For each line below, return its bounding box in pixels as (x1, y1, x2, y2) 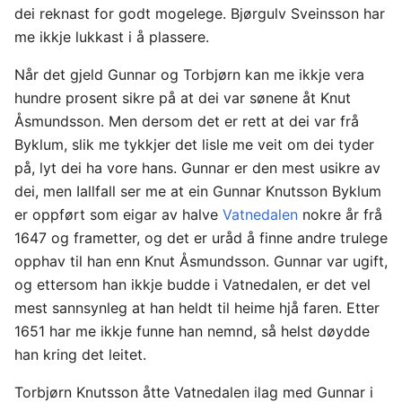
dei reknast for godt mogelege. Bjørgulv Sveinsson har (14, 4, 385, 22)
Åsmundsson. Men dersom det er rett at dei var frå (14, 111, 359, 130)
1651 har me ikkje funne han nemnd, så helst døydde (14, 321, 370, 340)
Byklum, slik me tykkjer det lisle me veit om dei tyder (14, 135, 374, 153)
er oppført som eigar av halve (14, 205, 223, 223)
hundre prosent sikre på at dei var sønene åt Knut (14, 88, 351, 107)
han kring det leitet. (14, 345, 146, 363)
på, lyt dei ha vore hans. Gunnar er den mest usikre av (14, 158, 380, 177)
